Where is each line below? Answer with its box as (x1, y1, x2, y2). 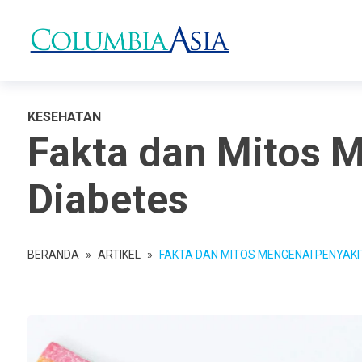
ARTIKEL (98, 248, 141, 261)
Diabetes (27, 176, 188, 223)
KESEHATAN (27, 109, 101, 124)
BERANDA (27, 248, 79, 261)
